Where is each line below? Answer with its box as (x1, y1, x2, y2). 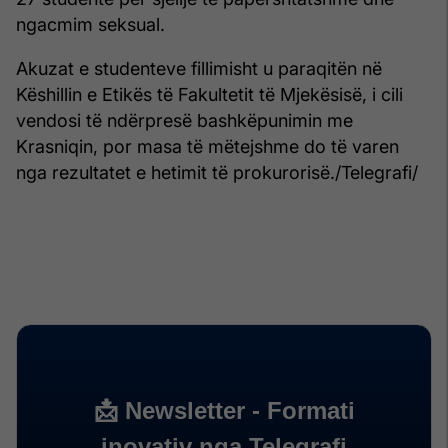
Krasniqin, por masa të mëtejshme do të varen (16, 135, 399, 157)
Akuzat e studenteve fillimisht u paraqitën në (16, 57, 382, 79)
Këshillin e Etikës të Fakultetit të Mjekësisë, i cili (16, 83, 403, 105)
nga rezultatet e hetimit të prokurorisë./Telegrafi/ (16, 161, 418, 183)
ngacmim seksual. (16, 13, 165, 35)
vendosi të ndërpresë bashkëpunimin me (16, 109, 353, 131)
